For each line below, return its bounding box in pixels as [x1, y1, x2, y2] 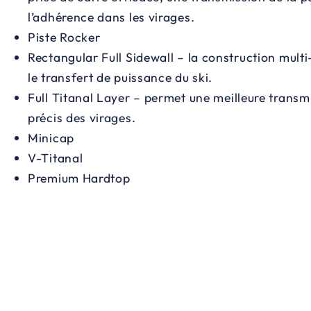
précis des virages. [28, 110, 136, 126]
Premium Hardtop [28, 170, 131, 187]
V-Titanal [28, 150, 83, 167]
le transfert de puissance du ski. [28, 69, 213, 86]
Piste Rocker [28, 29, 101, 46]
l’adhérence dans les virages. [28, 9, 195, 26]
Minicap [28, 130, 74, 146]
